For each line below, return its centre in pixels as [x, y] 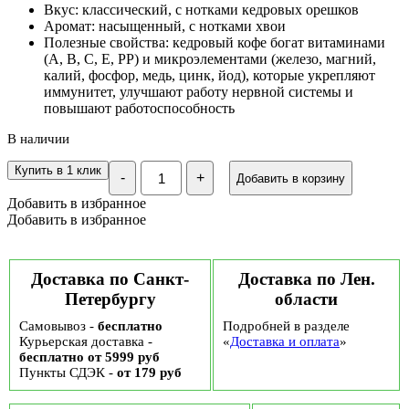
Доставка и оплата [285, 341]
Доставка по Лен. [306, 279]
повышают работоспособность [139, 109]
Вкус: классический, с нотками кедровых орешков [201, 10]
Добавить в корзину [291, 178]
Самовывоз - [58, 326]
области [306, 299]
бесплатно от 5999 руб [89, 357]
